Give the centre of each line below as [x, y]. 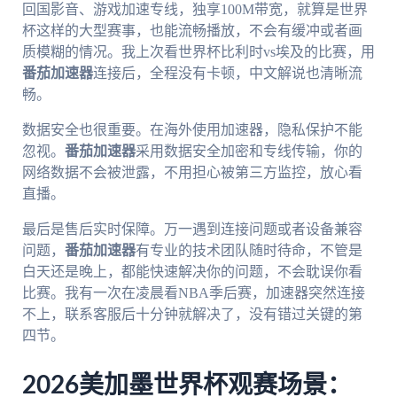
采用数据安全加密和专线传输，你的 [249, 152]
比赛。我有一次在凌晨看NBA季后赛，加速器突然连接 [193, 293]
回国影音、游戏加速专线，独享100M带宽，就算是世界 [195, 10]
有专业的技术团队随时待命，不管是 [249, 251]
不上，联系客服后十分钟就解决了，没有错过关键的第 [192, 315]
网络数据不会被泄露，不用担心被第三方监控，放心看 [192, 173]
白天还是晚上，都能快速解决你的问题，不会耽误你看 [192, 272]
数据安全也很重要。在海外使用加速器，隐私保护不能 [192, 130]
